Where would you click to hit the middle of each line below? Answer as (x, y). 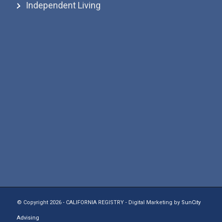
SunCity (191, 202)
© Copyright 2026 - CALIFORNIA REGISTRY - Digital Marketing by (99, 202)
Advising (28, 218)
